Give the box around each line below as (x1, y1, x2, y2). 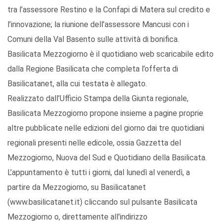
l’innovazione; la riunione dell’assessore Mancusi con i (7, 20, 189, 30)
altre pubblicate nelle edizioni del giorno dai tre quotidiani (7, 123, 204, 133)
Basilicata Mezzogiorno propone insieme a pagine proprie (7, 109, 203, 118)
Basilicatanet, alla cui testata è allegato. (7, 79, 147, 89)
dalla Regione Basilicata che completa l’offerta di (7, 64, 178, 74)
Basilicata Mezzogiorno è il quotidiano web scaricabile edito (7, 49, 214, 59)
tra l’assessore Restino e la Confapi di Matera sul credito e (7, 5, 210, 15)
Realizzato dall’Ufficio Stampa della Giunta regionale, (7, 94, 188, 104)
